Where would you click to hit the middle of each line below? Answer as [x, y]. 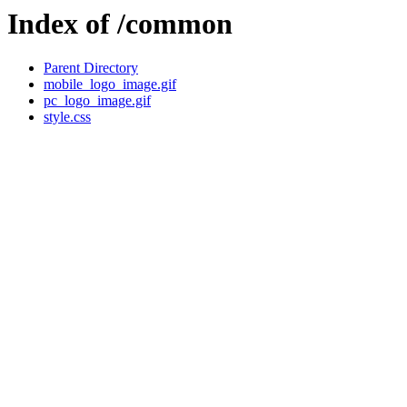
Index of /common [120, 24]
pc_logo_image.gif [97, 101]
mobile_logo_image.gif [110, 84]
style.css [67, 117]
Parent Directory [91, 68]
